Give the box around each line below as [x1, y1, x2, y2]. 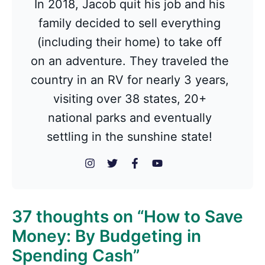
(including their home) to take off [37, 35, 222, 49]
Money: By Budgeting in [12, 226, 201, 246]
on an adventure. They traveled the [30, 54, 229, 68]
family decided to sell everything [38, 16, 221, 30]
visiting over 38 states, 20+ [53, 92, 206, 106]
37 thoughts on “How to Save [12, 206, 243, 227]
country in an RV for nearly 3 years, [30, 73, 229, 87]
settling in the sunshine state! [47, 130, 212, 144]
